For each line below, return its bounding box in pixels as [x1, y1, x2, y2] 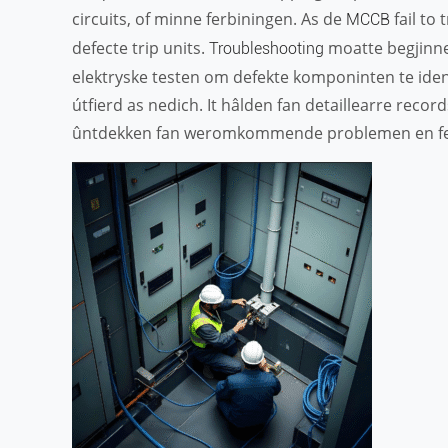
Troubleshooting [209, 39, 324, 58]
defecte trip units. [72, 37, 209, 59]
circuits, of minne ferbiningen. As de [72, 8, 346, 30]
